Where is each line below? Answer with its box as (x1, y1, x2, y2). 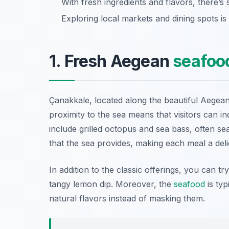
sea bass (156, 124, 190, 134)
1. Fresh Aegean (49, 51, 173, 72)
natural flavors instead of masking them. (49, 193, 205, 204)
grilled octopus (79, 124, 136, 134)
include (49, 124, 79, 134)
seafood (174, 179, 205, 190)
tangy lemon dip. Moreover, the (49, 179, 174, 190)
